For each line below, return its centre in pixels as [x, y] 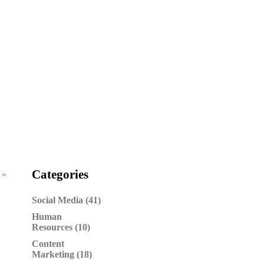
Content [48, 244]
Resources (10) [61, 227]
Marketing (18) [62, 254]
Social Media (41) [66, 200]
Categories [60, 174]
